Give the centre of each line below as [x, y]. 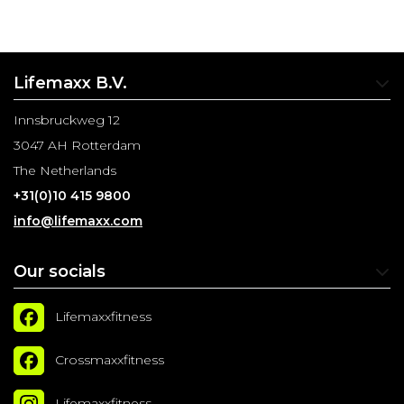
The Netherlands [65, 170]
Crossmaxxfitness [110, 360]
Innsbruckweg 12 [67, 120]
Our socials [60, 271]
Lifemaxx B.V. [70, 83]
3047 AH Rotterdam [77, 145]
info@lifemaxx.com [78, 221]
